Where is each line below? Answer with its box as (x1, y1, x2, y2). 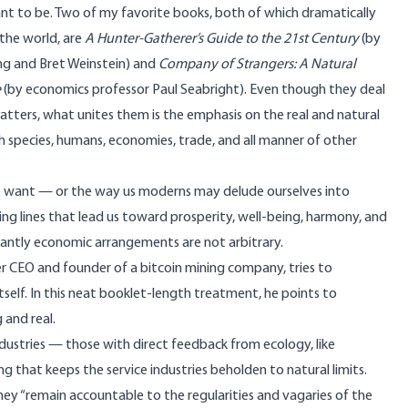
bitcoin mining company (140, 261, 283, 276)
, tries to (283, 261, 332, 276)
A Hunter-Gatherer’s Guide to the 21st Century (85, 32, 359, 46)
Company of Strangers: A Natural (158, 57, 356, 72)
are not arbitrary (182, 236, 280, 250)
